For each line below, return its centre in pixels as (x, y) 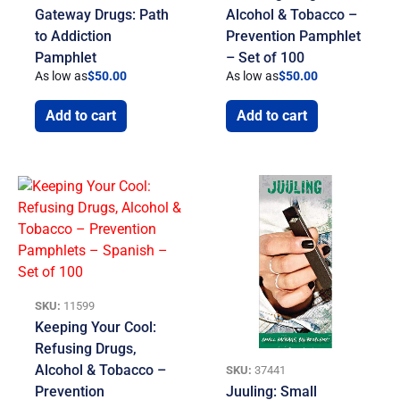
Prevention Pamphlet (294, 36)
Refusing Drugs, (86, 348)
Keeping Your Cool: (96, 327)
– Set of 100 (266, 57)
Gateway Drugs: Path (102, 14)
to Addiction (74, 36)
